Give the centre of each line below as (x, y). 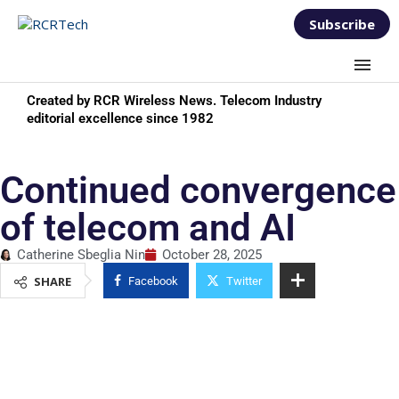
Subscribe (342, 24)
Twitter (244, 281)
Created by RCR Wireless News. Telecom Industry (174, 101)
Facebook (153, 281)
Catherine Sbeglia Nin (81, 255)
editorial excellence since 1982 (120, 118)
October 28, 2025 (212, 255)
